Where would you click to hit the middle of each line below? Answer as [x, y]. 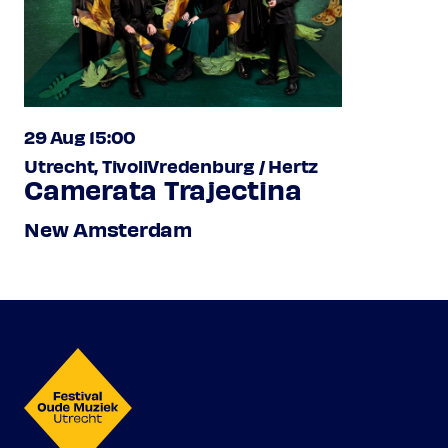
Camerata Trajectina [163, 188]
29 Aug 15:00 [80, 136]
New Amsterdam [109, 228]
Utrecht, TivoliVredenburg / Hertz [171, 165]
